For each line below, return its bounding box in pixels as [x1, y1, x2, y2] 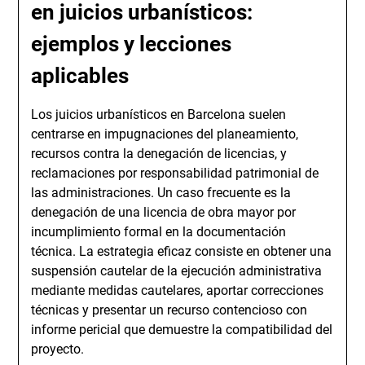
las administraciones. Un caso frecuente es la [31, 185, 292, 200]
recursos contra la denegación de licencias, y [31, 146, 288, 161]
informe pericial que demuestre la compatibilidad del [31, 322, 333, 337]
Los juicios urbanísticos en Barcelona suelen [31, 107, 287, 122]
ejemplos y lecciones [31, 32, 232, 56]
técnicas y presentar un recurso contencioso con [31, 302, 308, 318]
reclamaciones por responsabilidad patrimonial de [31, 165, 319, 181]
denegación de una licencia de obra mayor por [31, 204, 297, 220]
